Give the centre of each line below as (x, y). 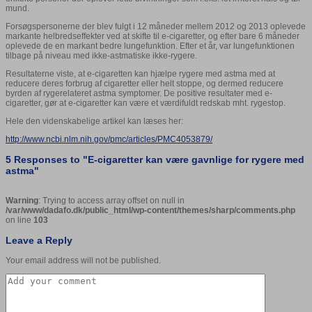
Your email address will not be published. (83, 261)
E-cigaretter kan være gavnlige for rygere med (196, 160)
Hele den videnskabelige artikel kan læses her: (94, 122)
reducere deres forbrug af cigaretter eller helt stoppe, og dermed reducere (145, 84)
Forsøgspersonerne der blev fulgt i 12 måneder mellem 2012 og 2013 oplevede (156, 27)
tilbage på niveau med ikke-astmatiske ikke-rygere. (101, 56)
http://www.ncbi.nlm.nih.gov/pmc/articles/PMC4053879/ (109, 140)
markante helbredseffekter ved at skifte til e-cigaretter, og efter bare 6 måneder (153, 37)
